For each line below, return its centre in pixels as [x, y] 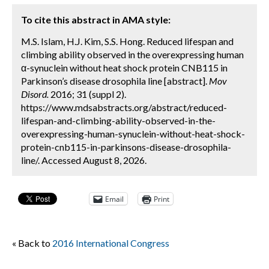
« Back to [32, 243]
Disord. [35, 94]
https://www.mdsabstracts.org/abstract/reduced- [124, 107]
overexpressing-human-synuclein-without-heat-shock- [133, 134]
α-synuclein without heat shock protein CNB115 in [124, 68]
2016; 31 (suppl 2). [87, 94]
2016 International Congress [111, 243]
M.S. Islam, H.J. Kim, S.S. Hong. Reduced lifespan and [127, 41]
